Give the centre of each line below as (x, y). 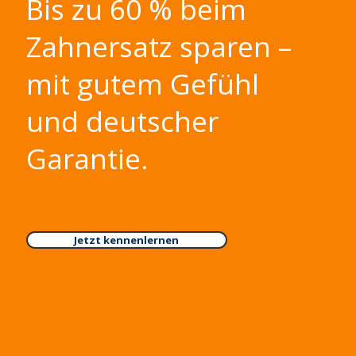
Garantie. (91, 159)
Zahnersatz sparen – (159, 46)
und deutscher (122, 121)
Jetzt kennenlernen (127, 240)
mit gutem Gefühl (142, 84)
